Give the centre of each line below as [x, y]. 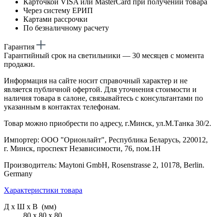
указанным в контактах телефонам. [62, 107]
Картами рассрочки [55, 19]
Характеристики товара [43, 190]
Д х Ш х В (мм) [30, 206]
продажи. [19, 64]
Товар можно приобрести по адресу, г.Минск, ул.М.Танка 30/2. [108, 123]
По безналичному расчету [66, 28]
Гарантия [20, 46]
